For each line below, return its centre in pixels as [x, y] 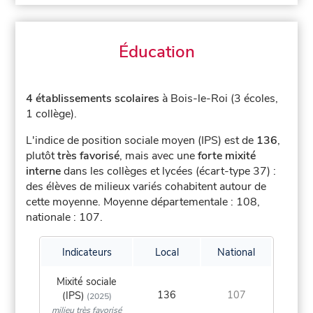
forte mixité [227, 156]
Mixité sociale [87, 282]
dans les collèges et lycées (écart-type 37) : [169, 172]
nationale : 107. [65, 218]
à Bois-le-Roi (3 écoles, [219, 99]
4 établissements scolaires [93, 99]
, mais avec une [159, 156]
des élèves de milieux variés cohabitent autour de [146, 187]
